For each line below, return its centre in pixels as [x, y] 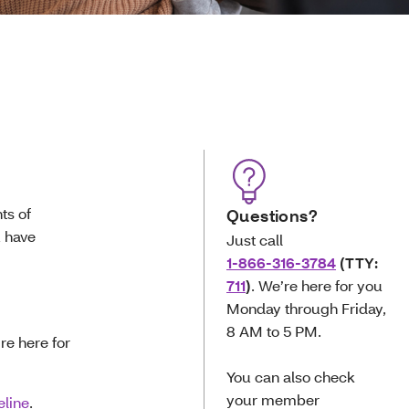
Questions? [273, 216]
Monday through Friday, [307, 308]
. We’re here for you [317, 285]
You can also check [291, 377]
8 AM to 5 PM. [274, 331]
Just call [255, 240]
